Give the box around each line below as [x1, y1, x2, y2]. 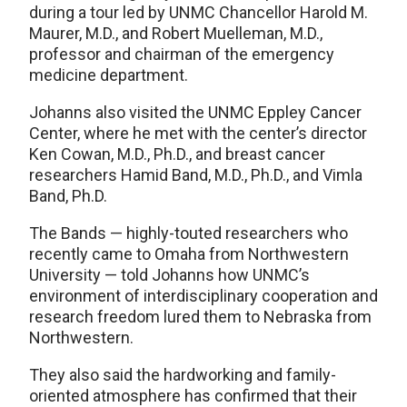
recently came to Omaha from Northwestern [29, 244, 349, 263]
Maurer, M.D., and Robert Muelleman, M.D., [29, 24, 323, 43]
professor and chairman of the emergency [29, 45, 334, 64]
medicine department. [29, 65, 188, 84]
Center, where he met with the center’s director [29, 124, 367, 143]
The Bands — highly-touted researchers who [29, 223, 348, 243]
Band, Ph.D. [29, 186, 107, 205]
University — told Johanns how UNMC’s [29, 265, 310, 284]
